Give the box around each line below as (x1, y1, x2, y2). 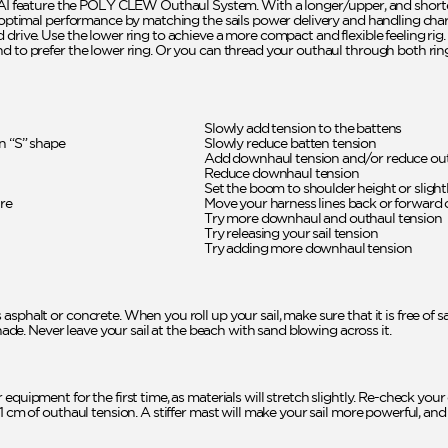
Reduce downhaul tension (204, 165, 359, 180)
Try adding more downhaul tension (204, 240, 412, 255)
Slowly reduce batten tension (204, 135, 376, 150)
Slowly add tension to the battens (204, 120, 402, 135)
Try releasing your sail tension (204, 225, 378, 240)
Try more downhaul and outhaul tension (204, 210, 442, 225)
